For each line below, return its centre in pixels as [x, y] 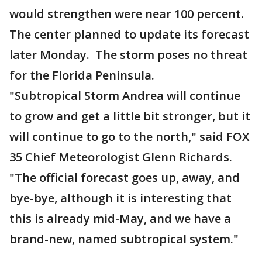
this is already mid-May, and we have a [120, 218]
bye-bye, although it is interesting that [120, 198]
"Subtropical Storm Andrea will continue [125, 96]
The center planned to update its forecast [129, 34]
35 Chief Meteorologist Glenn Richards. [121, 157]
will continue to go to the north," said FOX [129, 137]
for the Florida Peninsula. [82, 75]
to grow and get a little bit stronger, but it [130, 116]
